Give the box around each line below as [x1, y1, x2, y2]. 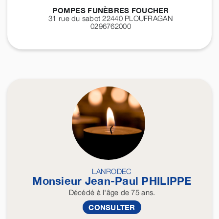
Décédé [68, 188, 95, 197]
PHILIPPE [141, 175, 192, 188]
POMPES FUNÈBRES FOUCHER [52, 6, 169, 15]
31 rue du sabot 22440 [48, 14, 125, 23]
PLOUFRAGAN [125, 14, 173, 23]
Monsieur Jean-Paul [32, 175, 142, 188]
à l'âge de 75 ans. [94, 188, 155, 197]
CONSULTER [88, 203, 135, 212]
